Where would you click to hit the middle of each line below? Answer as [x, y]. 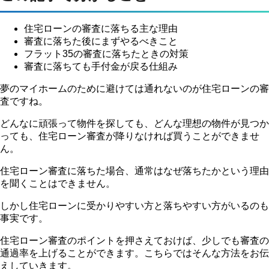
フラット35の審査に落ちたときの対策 [106, 54]
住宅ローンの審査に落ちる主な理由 [101, 29]
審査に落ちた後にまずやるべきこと [101, 41]
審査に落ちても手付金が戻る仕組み [101, 67]
